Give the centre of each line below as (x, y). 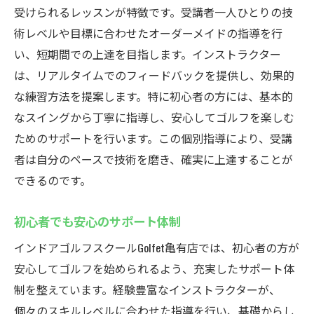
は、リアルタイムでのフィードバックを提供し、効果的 (154, 75)
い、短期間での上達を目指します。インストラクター (148, 54)
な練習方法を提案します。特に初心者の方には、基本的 (153, 96)
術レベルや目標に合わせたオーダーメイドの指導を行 (148, 33)
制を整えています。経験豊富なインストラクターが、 (147, 289)
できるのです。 (53, 180)
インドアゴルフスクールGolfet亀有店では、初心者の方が (157, 247)
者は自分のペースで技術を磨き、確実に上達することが (153, 159)
